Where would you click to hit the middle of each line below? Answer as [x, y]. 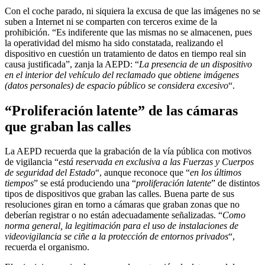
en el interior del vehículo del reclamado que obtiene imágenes [122, 75]
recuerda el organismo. [47, 247]
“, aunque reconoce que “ [143, 173]
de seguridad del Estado [50, 173]
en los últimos [216, 173]
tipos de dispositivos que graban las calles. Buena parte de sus [119, 194]
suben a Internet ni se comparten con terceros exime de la [111, 21]
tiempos [19, 183]
